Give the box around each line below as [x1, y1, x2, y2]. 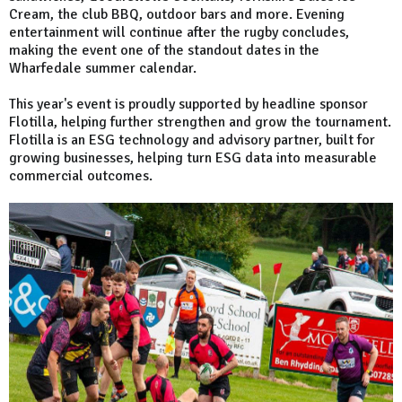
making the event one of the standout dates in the [9, 41, 319, 60]
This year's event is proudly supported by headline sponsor [9, 95, 368, 114]
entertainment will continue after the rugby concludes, [9, 23, 349, 42]
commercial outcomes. [9, 167, 153, 186]
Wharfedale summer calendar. [9, 59, 197, 78]
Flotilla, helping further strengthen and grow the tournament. [9, 113, 391, 132]
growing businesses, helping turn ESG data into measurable [9, 149, 377, 168]
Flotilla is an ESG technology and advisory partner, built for [9, 131, 375, 150]
